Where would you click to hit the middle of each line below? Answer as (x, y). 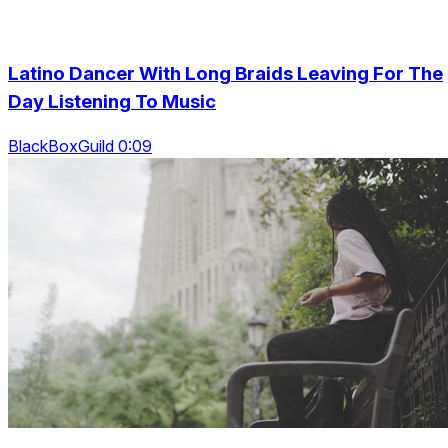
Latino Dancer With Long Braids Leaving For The (225, 73)
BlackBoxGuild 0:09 (80, 146)
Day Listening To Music (112, 101)
